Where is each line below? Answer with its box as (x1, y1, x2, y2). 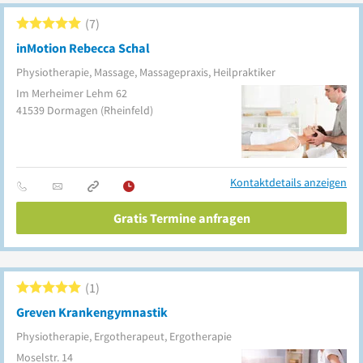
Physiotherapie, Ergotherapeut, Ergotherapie (16, 329, 232, 344)
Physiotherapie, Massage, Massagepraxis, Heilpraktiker (16, 65, 275, 79)
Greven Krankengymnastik (16, 304, 168, 320)
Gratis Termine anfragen (113, 210, 250, 226)
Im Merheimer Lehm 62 (16, 86, 127, 100)
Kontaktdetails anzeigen (230, 175, 347, 190)
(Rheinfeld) (100, 103, 153, 117)
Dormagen (47, 103, 98, 117)
